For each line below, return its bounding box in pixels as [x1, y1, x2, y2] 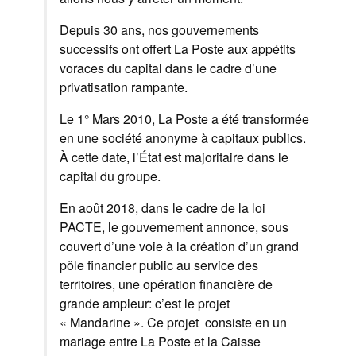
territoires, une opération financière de [60, 275, 273, 294]
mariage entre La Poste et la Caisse [60, 332, 261, 351]
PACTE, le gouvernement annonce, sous [60, 218, 288, 237]
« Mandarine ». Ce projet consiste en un [60, 313, 287, 332]
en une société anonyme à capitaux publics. [60, 129, 306, 148]
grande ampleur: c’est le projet [60, 294, 230, 313]
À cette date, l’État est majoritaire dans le [60, 148, 288, 167]
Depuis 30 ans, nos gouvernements [60, 21, 259, 40]
